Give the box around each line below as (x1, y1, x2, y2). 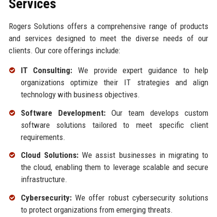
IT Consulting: (20, 65, 73, 75)
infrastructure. (20, 174, 67, 185)
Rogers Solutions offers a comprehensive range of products (8, 21, 209, 31)
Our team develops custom (105, 108, 209, 118)
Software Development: (20, 108, 106, 118)
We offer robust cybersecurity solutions (71, 193, 209, 203)
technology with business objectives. (20, 89, 140, 99)
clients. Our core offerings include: (8, 45, 120, 55)
